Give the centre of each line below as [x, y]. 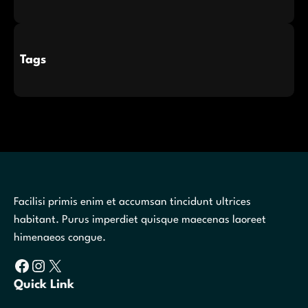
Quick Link [44, 284]
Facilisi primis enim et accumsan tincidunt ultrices [132, 202]
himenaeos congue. [60, 238]
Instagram [36, 265]
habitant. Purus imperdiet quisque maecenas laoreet [140, 220]
